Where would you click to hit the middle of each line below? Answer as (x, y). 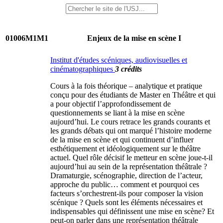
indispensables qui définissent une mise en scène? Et (132, 211)
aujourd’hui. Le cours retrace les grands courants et (130, 122)
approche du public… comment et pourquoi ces (125, 184)
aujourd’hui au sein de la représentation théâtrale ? (129, 167)
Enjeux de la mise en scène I (134, 38)
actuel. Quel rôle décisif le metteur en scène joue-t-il (131, 158)
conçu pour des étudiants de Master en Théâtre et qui (133, 95)
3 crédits (128, 69)
